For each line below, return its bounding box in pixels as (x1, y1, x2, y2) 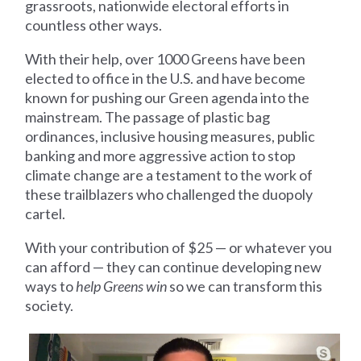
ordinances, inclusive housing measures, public (25, 127, 316, 145)
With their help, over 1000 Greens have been (25, 49, 306, 68)
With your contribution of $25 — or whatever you (25, 238, 333, 256)
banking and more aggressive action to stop (25, 146, 297, 164)
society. (25, 296, 74, 314)
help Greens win (76, 276, 168, 295)
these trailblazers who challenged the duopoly (25, 185, 313, 203)
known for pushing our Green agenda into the (25, 88, 310, 106)
